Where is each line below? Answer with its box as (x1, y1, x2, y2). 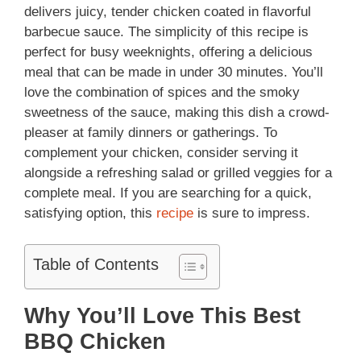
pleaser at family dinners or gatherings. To (24, 125, 277, 141)
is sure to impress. (193, 205, 310, 222)
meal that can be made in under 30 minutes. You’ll (24, 64, 323, 81)
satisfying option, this (24, 205, 156, 222)
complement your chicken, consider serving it (24, 145, 298, 161)
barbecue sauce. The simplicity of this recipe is (24, 24, 309, 40)
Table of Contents (33, 255, 159, 273)
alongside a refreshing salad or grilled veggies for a (24, 165, 332, 181)
